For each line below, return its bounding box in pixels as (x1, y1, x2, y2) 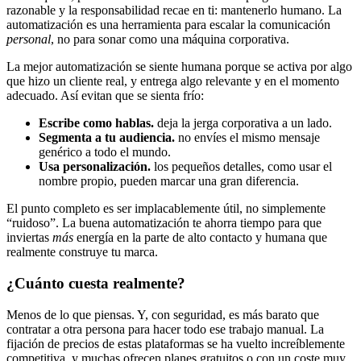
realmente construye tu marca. (6, 245, 158, 259)
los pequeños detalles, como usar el (151, 160, 332, 174)
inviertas (6, 230, 52, 245)
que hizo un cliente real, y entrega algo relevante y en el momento (6, 74, 339, 89)
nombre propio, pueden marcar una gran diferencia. (39, 174, 299, 189)
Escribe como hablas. (39, 116, 154, 131)
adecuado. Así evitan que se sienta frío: (6, 89, 204, 103)
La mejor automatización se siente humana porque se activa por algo (6, 60, 352, 74)
